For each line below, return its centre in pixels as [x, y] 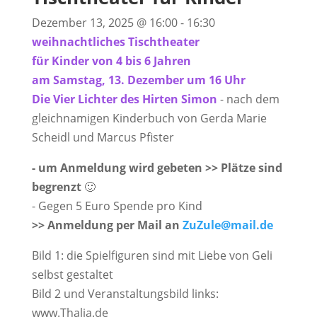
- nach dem [249, 99]
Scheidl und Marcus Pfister [104, 137]
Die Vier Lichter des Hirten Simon [124, 99]
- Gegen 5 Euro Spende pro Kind [117, 206]
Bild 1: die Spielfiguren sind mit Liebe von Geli [152, 255]
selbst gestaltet [72, 275]
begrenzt [58, 187]
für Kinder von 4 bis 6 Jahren [111, 61]
